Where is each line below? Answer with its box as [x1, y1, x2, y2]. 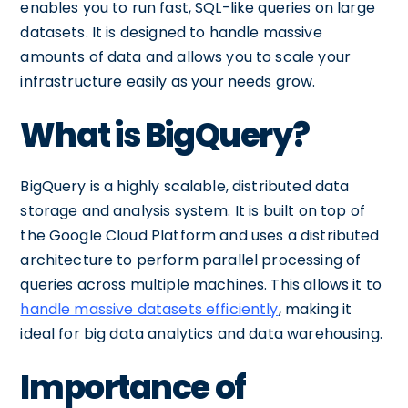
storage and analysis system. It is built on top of [20, 200, 365, 221]
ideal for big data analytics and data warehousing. [20, 323, 382, 344]
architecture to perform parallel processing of [20, 250, 362, 270]
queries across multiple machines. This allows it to [20, 274, 382, 295]
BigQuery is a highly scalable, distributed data [20, 176, 350, 197]
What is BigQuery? [20, 112, 310, 158]
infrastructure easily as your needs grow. [20, 71, 316, 92]
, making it [278, 299, 352, 320]
